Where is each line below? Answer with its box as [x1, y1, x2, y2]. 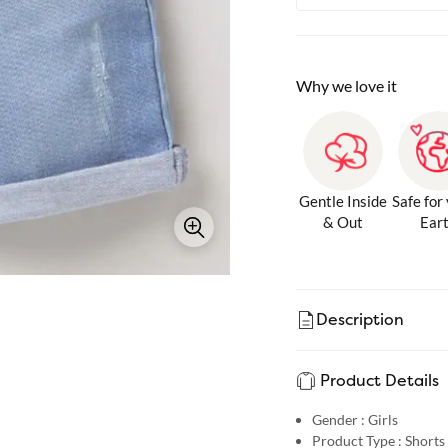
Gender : [311, 410, 365, 428]
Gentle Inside [299, 191, 388, 210]
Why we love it [295, 75, 397, 95]
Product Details [319, 371, 439, 391]
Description [315, 310, 404, 330]
